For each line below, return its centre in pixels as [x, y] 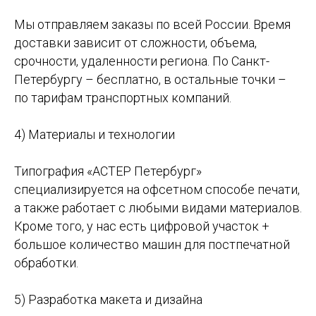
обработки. [46, 263]
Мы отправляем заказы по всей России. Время [152, 25]
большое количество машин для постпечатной [152, 245]
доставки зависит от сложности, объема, [135, 43]
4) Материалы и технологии [95, 135]
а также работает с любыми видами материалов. [158, 208]
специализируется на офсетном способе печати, [157, 190]
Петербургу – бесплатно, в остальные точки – [150, 80]
